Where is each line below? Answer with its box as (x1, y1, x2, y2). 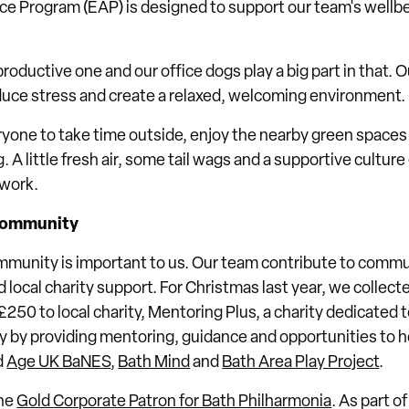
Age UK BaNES (6, 354, 111, 372)
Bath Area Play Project (222, 354, 380, 372)
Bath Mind (118, 354, 191, 372)
